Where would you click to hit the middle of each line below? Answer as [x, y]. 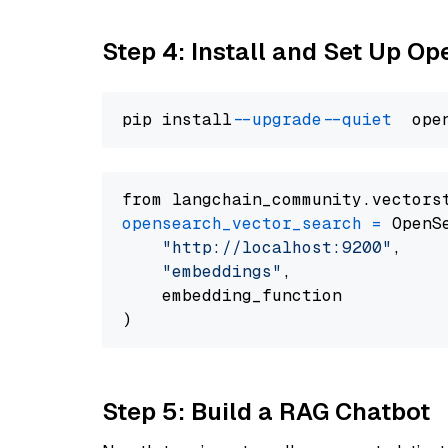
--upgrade [282, 119]
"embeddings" [222, 271]
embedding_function [232, 295]
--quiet [362, 119]
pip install [182, 119]
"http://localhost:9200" [277, 247]
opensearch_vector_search [242, 223]
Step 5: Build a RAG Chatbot [266, 411]
